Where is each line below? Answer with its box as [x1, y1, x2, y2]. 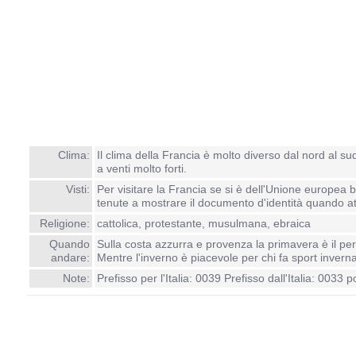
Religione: [39, 217, 90, 230]
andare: [50, 251, 90, 264]
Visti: [65, 183, 90, 195]
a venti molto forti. [96, 162, 187, 175]
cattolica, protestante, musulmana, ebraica [96, 217, 311, 230]
